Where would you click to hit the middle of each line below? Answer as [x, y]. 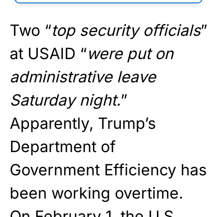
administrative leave [83, 77]
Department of [63, 147]
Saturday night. [65, 100]
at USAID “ [48, 54]
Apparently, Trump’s [83, 124]
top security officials [126, 31]
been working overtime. [96, 193]
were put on [130, 54]
